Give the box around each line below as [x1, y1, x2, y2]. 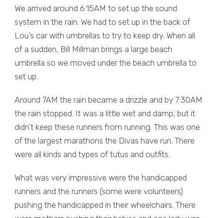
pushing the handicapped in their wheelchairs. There [15, 200, 196, 210]
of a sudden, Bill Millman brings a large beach [15, 44, 172, 54]
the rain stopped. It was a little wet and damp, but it [15, 109, 195, 118]
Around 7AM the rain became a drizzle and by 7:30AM [15, 95, 202, 105]
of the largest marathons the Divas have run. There [15, 136, 195, 145]
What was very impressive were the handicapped [15, 173, 187, 182]
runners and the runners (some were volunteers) [15, 186, 183, 196]
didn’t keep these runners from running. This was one [15, 122, 200, 132]
